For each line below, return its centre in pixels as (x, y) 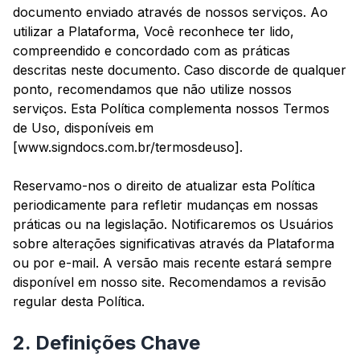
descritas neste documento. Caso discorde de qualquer (180, 70)
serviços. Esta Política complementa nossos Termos (171, 109)
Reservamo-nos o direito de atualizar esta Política (164, 186)
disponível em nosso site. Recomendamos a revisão (170, 282)
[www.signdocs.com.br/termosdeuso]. (128, 147)
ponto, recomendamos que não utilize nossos (152, 90)
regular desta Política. (79, 302)
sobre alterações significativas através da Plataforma (174, 244)
